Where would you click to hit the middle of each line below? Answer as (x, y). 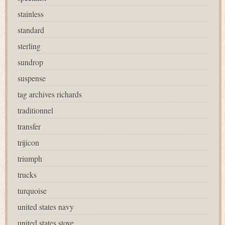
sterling (29, 46)
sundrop (30, 62)
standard (31, 30)
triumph (30, 158)
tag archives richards (50, 94)
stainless (31, 14)
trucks (27, 175)
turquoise (32, 191)
